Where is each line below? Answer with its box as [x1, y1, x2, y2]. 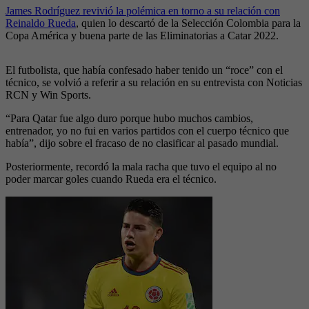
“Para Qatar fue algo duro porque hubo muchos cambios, [6, 112, 253, 125]
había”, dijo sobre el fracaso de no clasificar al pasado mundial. [6, 137, 279, 150]
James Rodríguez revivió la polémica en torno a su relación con [6, 5, 280, 17]
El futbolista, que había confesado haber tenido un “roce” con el [6, 64, 283, 77]
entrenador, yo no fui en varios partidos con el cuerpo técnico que [6, 125, 289, 137]
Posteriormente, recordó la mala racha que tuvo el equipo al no [6, 161, 277, 173]
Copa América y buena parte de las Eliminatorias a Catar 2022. [6, 30, 279, 42]
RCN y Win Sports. [6, 89, 91, 101]
